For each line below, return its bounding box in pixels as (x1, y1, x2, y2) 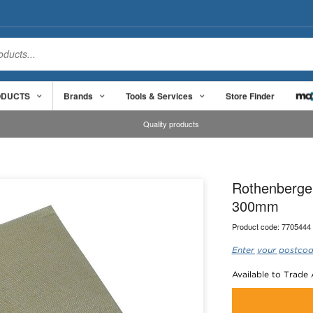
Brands (64, 89, 93, 102)
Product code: (231, 221, 282, 232)
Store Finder (226, 89, 275, 102)
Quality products (143, 118, 200, 130)
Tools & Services (126, 89, 193, 102)
